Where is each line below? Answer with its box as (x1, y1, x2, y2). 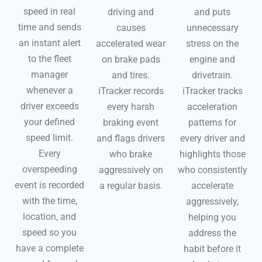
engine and (189, 53, 236, 65)
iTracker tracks (182, 85, 243, 96)
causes (116, 22, 146, 33)
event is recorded (15, 179, 85, 191)
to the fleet (27, 53, 71, 64)
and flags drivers (96, 132, 166, 144)
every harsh (107, 101, 155, 112)
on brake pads (101, 53, 160, 65)
